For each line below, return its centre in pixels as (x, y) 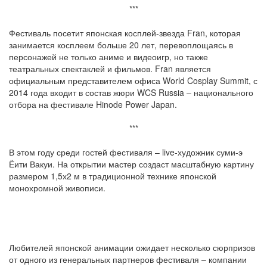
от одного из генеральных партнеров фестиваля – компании (128, 260)
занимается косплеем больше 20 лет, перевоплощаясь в (121, 45)
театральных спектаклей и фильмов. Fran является (110, 69)
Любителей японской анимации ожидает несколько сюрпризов (132, 248)
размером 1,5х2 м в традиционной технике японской (113, 176)
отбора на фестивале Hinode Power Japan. (93, 105)
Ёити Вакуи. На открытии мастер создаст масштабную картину (131, 164)
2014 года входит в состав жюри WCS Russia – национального (131, 93)
